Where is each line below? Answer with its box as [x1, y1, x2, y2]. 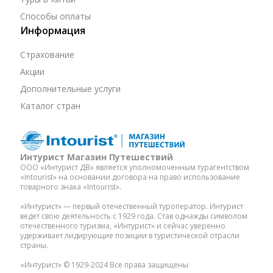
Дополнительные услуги [19, 82, 121, 94]
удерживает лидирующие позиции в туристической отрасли [19, 230, 239, 241]
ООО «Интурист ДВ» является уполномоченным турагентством [19, 161, 249, 172]
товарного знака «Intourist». [19, 181, 121, 192]
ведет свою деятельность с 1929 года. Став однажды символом [19, 210, 247, 221]
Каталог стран [19, 99, 80, 112]
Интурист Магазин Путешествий [19, 151, 173, 163]
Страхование [19, 48, 74, 60]
